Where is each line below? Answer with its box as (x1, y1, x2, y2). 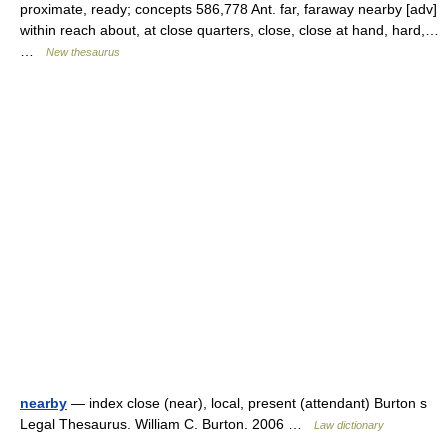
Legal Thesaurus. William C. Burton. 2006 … (20, 416, 314, 432)
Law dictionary (314, 419, 384, 431)
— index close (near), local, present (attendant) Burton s (67, 395, 427, 411)
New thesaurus (46, 46, 120, 58)
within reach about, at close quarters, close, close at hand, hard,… (20, 22, 439, 38)
